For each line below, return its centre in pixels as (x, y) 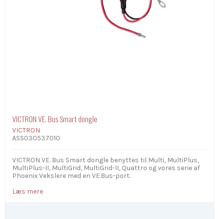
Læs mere (28, 192)
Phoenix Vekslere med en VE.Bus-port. (71, 176)
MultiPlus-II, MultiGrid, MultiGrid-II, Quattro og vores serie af (106, 168)
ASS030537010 (36, 138)
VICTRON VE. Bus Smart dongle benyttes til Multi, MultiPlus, (106, 160)
